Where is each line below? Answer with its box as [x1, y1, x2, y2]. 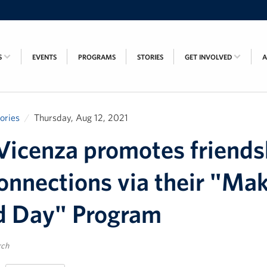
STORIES [137, 52, 163, 61]
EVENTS [32, 52, 57, 61]
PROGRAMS [78, 52, 116, 61]
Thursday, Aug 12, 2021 [34, 111, 128, 123]
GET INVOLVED [185, 52, 234, 61]
